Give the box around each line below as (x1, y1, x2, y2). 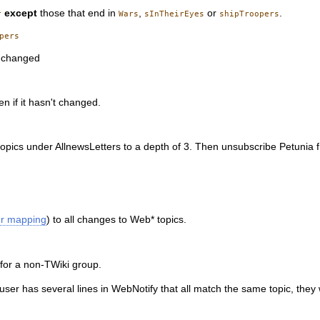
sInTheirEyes (144, 9, 205, 19)
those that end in (37, 7, 119, 19)
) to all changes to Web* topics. (46, 214, 187, 226)
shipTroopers (219, 9, 280, 19)
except (4, 7, 38, 19)
